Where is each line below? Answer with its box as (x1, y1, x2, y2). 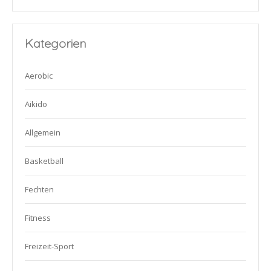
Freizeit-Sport (25, 241, 74, 252)
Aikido (25, 99, 47, 110)
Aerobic (25, 70, 53, 82)
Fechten (25, 184, 54, 195)
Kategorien (25, 36, 87, 51)
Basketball (25, 155, 64, 167)
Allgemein (25, 127, 60, 139)
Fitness (25, 212, 51, 224)
